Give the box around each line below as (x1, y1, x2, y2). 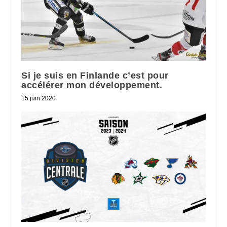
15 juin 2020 (21, 95, 56, 102)
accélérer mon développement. (21, 80, 163, 91)
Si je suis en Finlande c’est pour (21, 70, 169, 81)
